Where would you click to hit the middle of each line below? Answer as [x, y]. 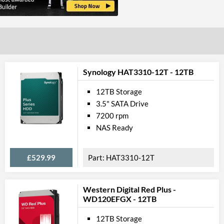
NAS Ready [114, 127]
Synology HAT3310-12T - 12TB [138, 72]
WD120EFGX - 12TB [120, 199]
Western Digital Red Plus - [129, 189]
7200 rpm [112, 115]
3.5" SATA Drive [122, 103]
